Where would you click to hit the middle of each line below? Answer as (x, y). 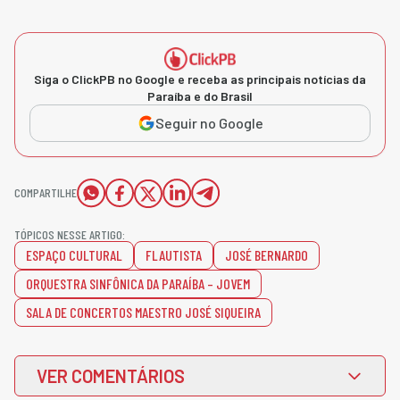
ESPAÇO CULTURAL (74, 255)
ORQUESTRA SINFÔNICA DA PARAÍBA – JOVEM (138, 284)
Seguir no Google (209, 123)
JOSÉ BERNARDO (267, 255)
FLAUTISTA (174, 255)
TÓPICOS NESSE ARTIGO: (70, 235)
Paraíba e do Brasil (200, 96)
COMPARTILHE (46, 193)
